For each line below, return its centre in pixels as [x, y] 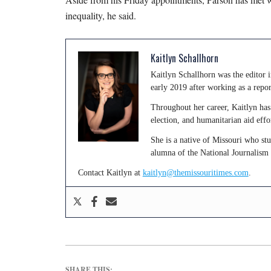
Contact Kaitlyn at [110, 172]
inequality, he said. [102, 15]
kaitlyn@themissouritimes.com [195, 172]
